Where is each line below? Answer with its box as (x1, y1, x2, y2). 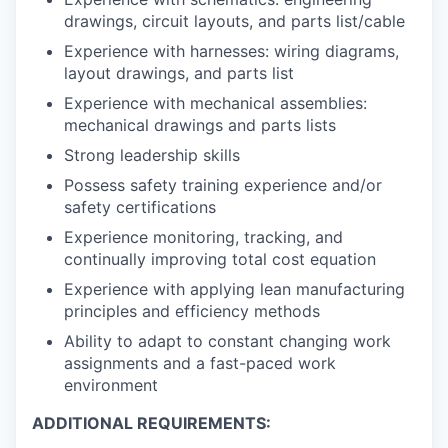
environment (64, 375, 158, 396)
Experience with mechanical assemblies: (64, 93, 367, 114)
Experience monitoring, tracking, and (64, 227, 343, 248)
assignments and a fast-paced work (64, 353, 336, 374)
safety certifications (64, 197, 216, 218)
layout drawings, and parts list (64, 63, 294, 84)
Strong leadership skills (64, 145, 240, 166)
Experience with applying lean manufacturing (64, 279, 405, 300)
